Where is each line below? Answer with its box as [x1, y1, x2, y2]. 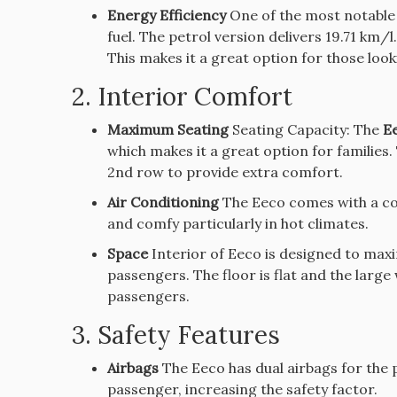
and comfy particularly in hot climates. [106, 214, 369, 233]
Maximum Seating [106, 121, 229, 139]
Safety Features [97, 319, 280, 352]
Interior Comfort [97, 81, 292, 113]
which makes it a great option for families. [106, 142, 393, 160]
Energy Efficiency [106, 6, 226, 25]
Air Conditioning [106, 193, 219, 212]
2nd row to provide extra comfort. [106, 163, 343, 182]
